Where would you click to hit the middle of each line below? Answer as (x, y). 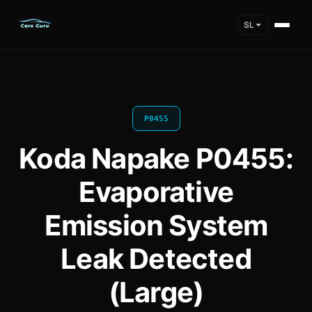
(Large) (156, 292)
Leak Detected (156, 259)
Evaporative (156, 192)
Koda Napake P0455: (156, 158)
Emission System (156, 225)
